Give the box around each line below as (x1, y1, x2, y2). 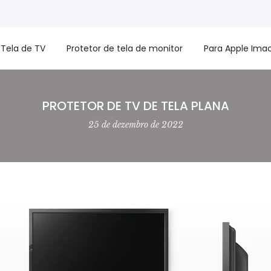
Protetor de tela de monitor (67, 42, 183, 54)
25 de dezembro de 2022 (88, 119, 183, 130)
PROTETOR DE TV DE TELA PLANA (42, 97, 229, 114)
